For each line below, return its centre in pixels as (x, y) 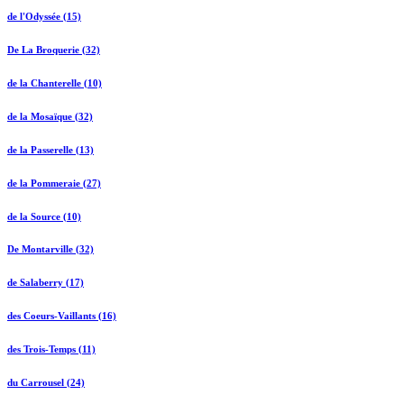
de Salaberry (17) (46, 283)
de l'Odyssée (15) (44, 16)
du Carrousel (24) (46, 383)
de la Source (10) (44, 216)
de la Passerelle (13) (50, 149)
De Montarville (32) (50, 249)
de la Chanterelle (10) (55, 83)
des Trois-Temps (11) (51, 349)
